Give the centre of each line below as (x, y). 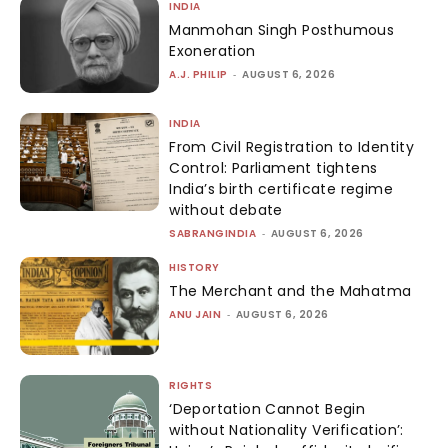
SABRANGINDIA (213, 234)
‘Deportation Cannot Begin (267, 408)
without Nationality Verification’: (286, 429)
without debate (226, 210)
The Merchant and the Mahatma (290, 291)
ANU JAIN (195, 315)
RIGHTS (191, 385)
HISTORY (194, 268)
